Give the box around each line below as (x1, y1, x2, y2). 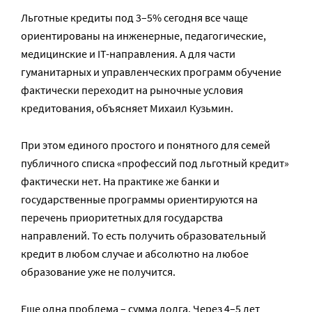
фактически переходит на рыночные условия (21, 82, 243, 97)
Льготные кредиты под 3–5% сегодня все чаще (21, 10, 248, 24)
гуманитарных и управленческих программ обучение (21, 64, 281, 79)
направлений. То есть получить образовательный (21, 228, 266, 242)
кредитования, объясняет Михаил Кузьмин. (21, 100, 233, 115)
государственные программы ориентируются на (21, 192, 258, 206)
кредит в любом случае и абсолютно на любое (21, 246, 249, 260)
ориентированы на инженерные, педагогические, (21, 28, 266, 42)
